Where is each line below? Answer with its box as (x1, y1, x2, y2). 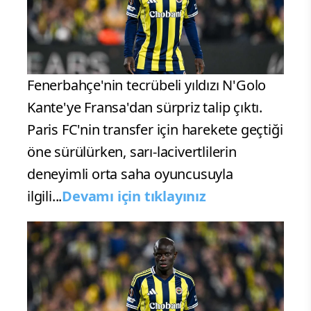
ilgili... (27, 187, 62, 206)
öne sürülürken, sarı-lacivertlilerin (27, 142, 237, 162)
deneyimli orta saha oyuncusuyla (27, 165, 233, 184)
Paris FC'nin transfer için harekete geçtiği (27, 120, 283, 140)
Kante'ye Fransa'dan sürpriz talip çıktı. (27, 98, 262, 117)
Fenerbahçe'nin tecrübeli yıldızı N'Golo (27, 76, 267, 95)
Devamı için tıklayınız (62, 187, 206, 206)
